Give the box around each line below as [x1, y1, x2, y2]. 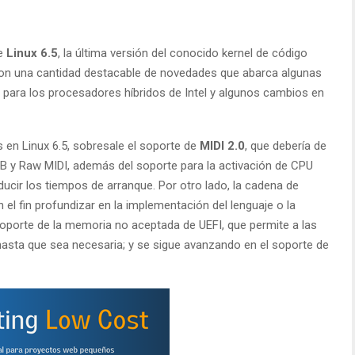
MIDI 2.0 [200, 138, 245, 153]
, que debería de [245, 138, 326, 153]
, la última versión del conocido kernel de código [58, 45, 307, 60]
